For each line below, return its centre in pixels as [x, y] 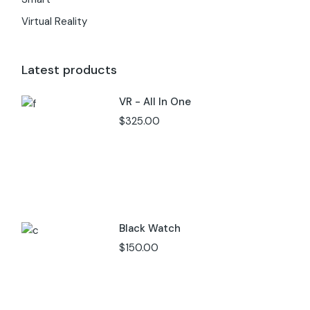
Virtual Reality [55, 21]
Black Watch [150, 228]
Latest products [70, 70]
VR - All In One [155, 102]
